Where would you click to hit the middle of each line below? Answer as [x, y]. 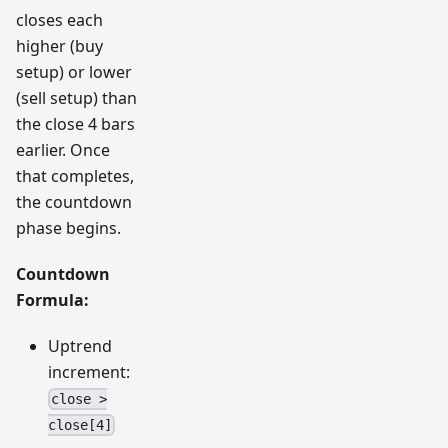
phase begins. [68, 227]
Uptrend [80, 345]
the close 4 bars [75, 123]
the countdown [74, 201]
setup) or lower [74, 71]
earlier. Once [63, 149]
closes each [59, 19]
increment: [89, 371]
